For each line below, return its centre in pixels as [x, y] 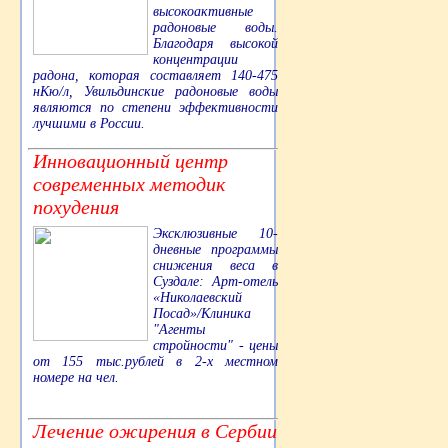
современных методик [129, 184]
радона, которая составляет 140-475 [155, 76]
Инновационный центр [130, 161]
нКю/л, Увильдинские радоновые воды [155, 92]
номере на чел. [76, 378]
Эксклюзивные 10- [215, 234]
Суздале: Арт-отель [215, 282]
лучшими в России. [89, 124]
